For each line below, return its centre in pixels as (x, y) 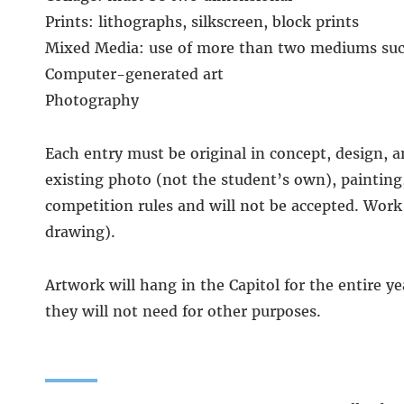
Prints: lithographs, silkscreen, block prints (202, 21)
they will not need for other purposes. (183, 311)
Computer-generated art (134, 73)
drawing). (80, 231)
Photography (92, 100)
